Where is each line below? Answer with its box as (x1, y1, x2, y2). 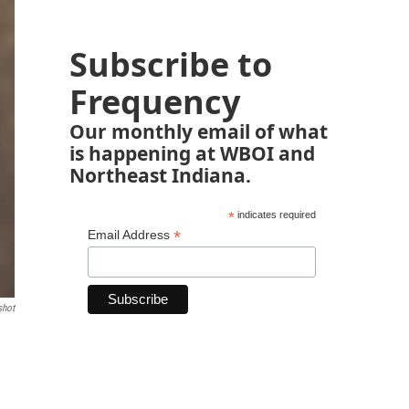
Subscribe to (69, 42, 272, 87)
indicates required (234, 209, 316, 220)
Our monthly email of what (69, 118, 328, 144)
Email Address (88, 227, 173, 242)
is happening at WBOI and (69, 140, 315, 166)
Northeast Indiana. (69, 162, 251, 188)
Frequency (69, 79, 240, 124)
